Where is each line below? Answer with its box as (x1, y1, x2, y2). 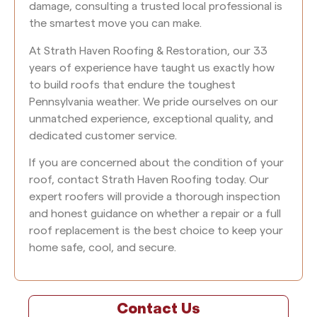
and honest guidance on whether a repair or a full (29, 208, 281, 220)
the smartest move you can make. (29, 18, 202, 30)
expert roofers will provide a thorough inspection (29, 191, 280, 203)
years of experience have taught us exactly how (29, 62, 275, 74)
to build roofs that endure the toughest (29, 79, 236, 91)
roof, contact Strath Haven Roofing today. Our (29, 174, 269, 186)
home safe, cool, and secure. (29, 242, 176, 254)
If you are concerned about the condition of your (29, 157, 284, 169)
